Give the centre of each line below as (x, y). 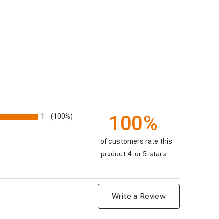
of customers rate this (136, 141)
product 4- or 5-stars (133, 154)
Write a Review (139, 196)
